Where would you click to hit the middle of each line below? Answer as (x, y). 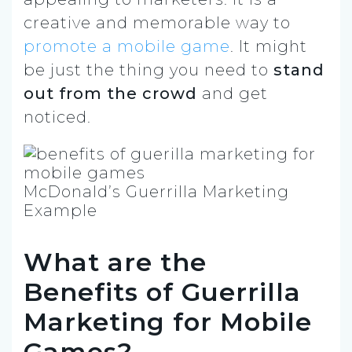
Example (60, 210)
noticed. (57, 117)
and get (233, 93)
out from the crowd (110, 93)
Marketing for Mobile (168, 321)
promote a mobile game (127, 46)
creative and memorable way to (157, 22)
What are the (115, 262)
